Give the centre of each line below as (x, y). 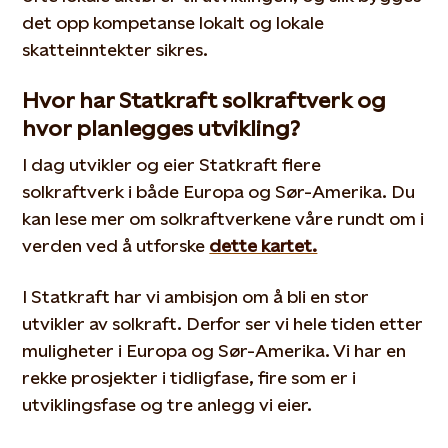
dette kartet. (263, 245)
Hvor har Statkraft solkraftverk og (204, 100)
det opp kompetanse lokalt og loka (166, 22)
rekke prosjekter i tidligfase (136, 377)
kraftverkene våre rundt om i (304, 218)
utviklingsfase (79, 404)
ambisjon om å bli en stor (265, 296)
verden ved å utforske (114, 245)
